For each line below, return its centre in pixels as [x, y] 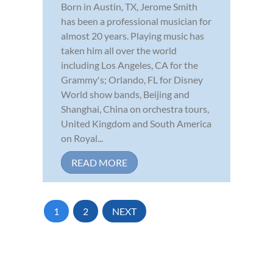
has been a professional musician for [136, 21]
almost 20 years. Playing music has [133, 36]
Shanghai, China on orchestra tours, [135, 109]
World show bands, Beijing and [125, 94]
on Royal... [82, 138]
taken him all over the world [119, 51]
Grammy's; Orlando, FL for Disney [132, 80]
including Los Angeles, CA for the [129, 65]
